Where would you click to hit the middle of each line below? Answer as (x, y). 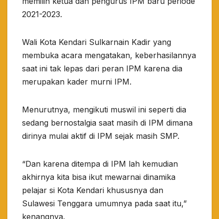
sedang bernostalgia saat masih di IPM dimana (107, 123)
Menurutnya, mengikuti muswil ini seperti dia (104, 110)
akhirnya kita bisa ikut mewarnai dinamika (99, 177)
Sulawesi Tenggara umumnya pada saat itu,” (104, 204)
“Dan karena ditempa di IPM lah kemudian (100, 164)
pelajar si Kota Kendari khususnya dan (93, 190)
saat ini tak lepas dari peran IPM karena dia (102, 69)
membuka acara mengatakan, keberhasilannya (109, 55)
